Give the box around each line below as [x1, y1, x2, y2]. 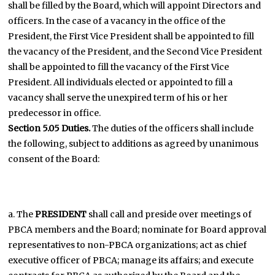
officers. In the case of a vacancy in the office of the [8, 15, 226, 26]
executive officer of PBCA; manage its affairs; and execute [8, 255, 254, 266]
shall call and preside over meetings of [87, 209, 252, 220]
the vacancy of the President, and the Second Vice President [8, 46, 263, 57]
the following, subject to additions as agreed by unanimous [8, 138, 259, 149]
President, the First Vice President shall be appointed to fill [8, 31, 255, 42]
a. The [8, 209, 36, 220]
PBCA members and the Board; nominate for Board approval [8, 224, 267, 235]
